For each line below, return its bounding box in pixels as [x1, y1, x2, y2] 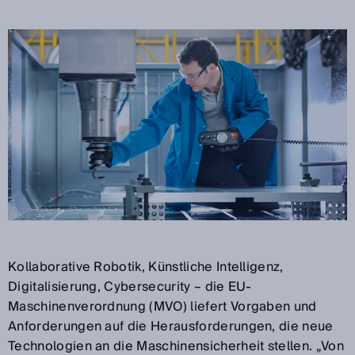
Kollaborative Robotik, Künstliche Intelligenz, [8, 255, 284, 278]
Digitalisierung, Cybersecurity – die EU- [8, 275, 252, 298]
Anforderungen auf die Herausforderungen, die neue [8, 315, 334, 338]
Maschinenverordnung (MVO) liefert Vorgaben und [8, 295, 317, 318]
